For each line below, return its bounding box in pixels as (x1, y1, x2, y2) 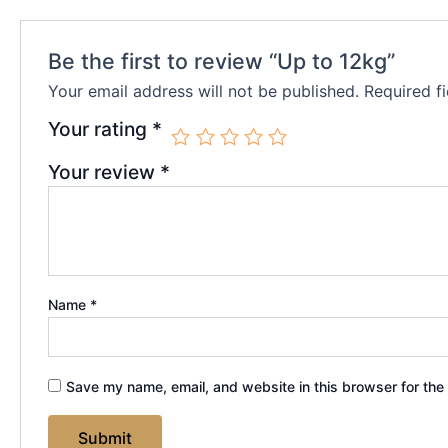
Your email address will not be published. (47, 80, 359, 101)
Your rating (47, 116, 152, 141)
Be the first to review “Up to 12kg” (47, 47, 395, 74)
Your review (47, 159, 160, 184)
